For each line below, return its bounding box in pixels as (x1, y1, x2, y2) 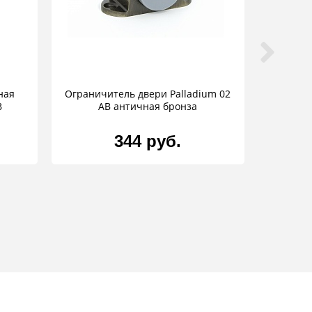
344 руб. (114, 132, 182, 151)
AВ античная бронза (98, 100, 198, 114)
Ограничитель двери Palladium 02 (65, 87, 231, 101)
